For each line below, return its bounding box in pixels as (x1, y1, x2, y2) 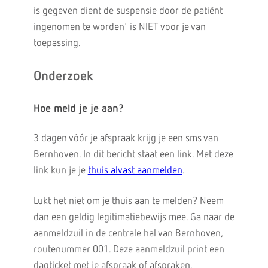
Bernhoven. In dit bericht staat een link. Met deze (33, 150, 233, 160)
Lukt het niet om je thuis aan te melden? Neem (33, 196, 224, 206)
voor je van (158, 22, 206, 32)
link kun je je (33, 166, 88, 176)
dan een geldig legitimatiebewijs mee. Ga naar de (33, 212, 234, 223)
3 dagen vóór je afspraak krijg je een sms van (33, 133, 218, 144)
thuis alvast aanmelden (87, 166, 182, 176)
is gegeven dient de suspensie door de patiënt (33, 6, 223, 16)
